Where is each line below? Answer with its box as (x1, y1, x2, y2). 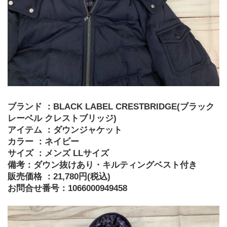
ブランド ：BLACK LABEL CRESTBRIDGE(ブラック (8, 102, 214, 112)
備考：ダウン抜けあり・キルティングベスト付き (8, 160, 197, 170)
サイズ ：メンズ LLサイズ (8, 148, 109, 159)
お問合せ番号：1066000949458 (8, 183, 127, 194)
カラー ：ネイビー (8, 137, 79, 147)
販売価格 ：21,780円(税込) (8, 172, 110, 182)
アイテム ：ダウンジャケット (8, 125, 122, 135)
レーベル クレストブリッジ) (8, 113, 117, 124)
